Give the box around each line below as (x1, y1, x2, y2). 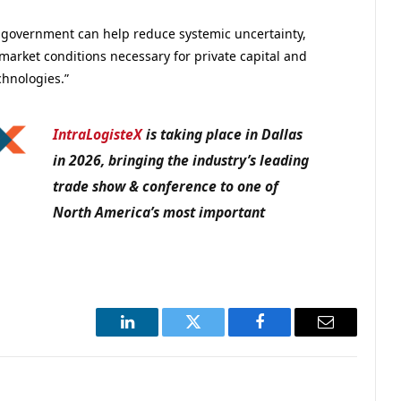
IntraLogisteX (53, 124, 143, 145)
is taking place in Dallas (142, 124, 303, 145)
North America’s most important (53, 202, 266, 223)
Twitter (192, 327, 239, 344)
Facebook (258, 327, 321, 344)
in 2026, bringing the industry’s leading (53, 150, 310, 171)
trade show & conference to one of (53, 176, 279, 197)
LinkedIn (125, 327, 185, 344)
